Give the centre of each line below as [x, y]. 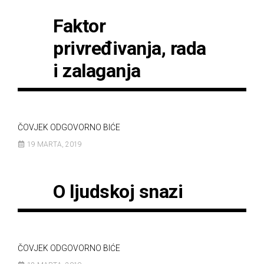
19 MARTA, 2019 [55, 144]
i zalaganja [97, 71]
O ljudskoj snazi [118, 192]
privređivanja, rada [130, 48]
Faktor [79, 26]
